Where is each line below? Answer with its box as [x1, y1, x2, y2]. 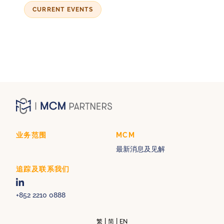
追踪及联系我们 [16, 165, 70, 173]
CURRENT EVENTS [32, 6, 93, 13]
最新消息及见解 [116, 145, 165, 153]
